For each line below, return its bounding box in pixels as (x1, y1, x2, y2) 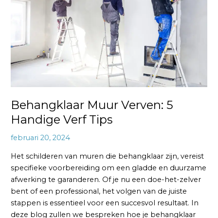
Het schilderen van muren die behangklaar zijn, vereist (11, 151, 204, 161)
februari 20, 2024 (11, 133, 71, 143)
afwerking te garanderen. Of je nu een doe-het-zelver (11, 175, 201, 184)
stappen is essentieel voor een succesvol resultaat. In (11, 198, 199, 207)
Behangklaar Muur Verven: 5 (11, 98, 174, 112)
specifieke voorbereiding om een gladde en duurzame (11, 163, 207, 172)
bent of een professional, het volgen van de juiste (11, 186, 187, 196)
